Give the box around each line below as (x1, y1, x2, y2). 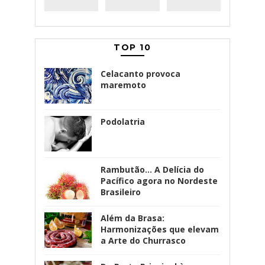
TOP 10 (114, 42, 151, 53)
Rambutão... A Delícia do (100, 164, 204, 176)
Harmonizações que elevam (100, 224, 219, 235)
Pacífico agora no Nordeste (100, 175, 218, 187)
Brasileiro (100, 186, 141, 198)
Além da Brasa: (100, 212, 164, 224)
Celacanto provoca (100, 68, 180, 80)
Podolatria (100, 116, 145, 128)
